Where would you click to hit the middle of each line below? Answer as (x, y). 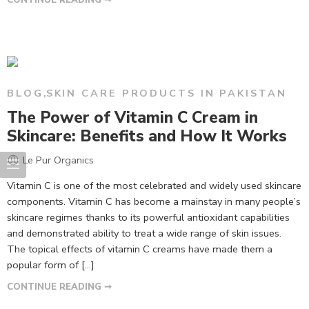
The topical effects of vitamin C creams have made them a (140, 249)
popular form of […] (51, 265)
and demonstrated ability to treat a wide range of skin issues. (144, 233)
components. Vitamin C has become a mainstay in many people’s (154, 201)
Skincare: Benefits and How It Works (147, 136)
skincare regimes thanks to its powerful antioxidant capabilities (148, 217)
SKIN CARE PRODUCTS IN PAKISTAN (166, 93)
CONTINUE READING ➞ (59, 287)
